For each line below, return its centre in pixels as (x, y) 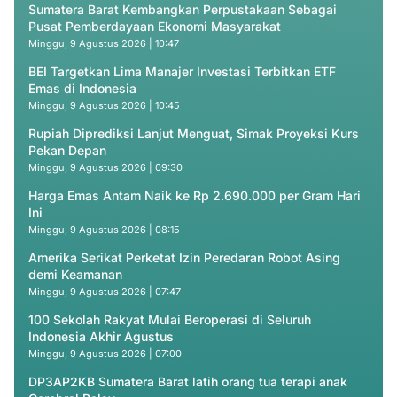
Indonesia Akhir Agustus (101, 336)
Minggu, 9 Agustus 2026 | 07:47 (105, 292)
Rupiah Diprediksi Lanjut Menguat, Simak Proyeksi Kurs (194, 133)
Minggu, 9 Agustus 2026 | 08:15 (104, 230)
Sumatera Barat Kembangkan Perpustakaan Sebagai (183, 9)
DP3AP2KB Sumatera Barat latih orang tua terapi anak (188, 381)
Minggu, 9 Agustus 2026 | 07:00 (105, 354)
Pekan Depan (67, 150)
